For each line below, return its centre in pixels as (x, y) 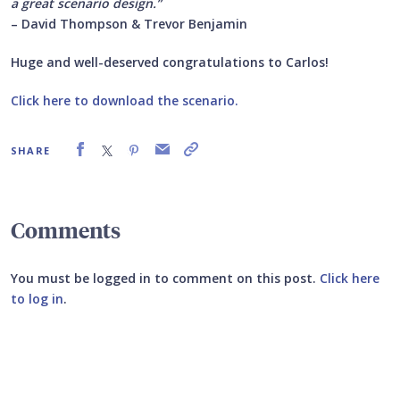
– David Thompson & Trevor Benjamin (129, 24)
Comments (66, 230)
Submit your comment (100, 339)
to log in (37, 299)
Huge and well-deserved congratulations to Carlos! (170, 62)
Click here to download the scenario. (125, 101)
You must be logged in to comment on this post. (165, 279)
